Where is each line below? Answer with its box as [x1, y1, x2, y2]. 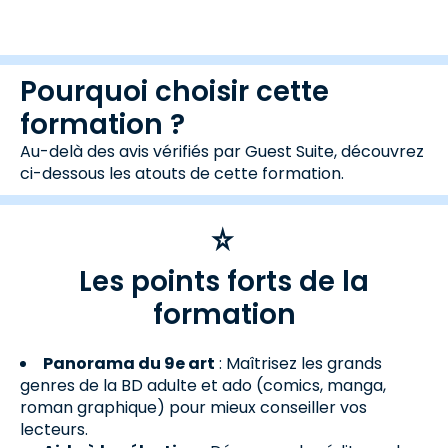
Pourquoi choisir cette [20, 72, 329, 111]
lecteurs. [20, 418, 88, 441]
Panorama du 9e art [43, 352, 215, 375]
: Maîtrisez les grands [215, 352, 382, 375]
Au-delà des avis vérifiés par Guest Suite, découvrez [20, 140, 424, 163]
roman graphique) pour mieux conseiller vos [20, 396, 367, 419]
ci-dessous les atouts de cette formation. [20, 162, 344, 185]
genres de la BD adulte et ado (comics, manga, [20, 374, 386, 397]
